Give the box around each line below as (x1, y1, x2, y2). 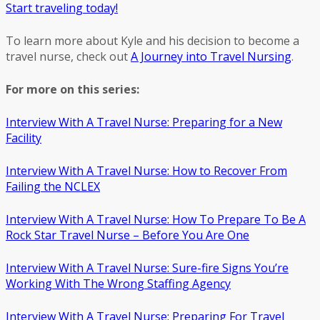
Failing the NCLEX (6, 178, 100, 194)
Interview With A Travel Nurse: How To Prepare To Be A (6, 211, 306, 227)
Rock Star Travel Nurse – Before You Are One (6, 226, 249, 243)
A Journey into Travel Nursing (131, 48, 291, 64)
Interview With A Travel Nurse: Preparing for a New (6, 114, 282, 130)
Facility (6, 129, 41, 146)
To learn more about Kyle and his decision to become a (6, 32, 299, 49)
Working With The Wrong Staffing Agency (6, 275, 231, 291)
